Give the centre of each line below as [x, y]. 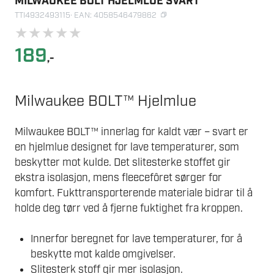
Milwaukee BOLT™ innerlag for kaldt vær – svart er [131, 132]
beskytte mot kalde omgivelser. [103, 255]
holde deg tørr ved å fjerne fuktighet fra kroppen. [129, 208]
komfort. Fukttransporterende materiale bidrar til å [134, 193]
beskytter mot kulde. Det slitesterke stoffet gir [123, 162]
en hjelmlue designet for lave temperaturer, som [127, 147]
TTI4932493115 [43, 16]
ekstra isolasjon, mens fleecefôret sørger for [118, 178]
